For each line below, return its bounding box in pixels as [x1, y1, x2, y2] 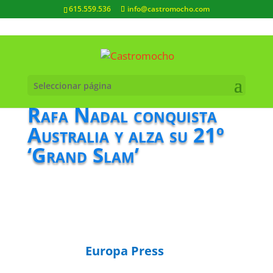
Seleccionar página [33, 79, 112, 91]
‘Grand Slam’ [27, 141, 139, 169]
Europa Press [85, 243, 164, 259]
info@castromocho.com [127, 4, 210, 14]
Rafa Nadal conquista [27, 101, 217, 129]
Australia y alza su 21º [27, 121, 224, 149]
